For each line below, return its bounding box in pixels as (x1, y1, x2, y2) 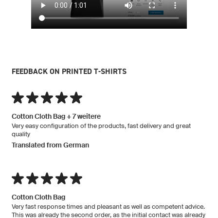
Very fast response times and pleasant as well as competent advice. (12, 202, 205, 210)
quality (12, 130, 30, 138)
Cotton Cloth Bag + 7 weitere (12, 112, 101, 120)
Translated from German (12, 141, 89, 149)
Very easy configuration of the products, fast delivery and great (12, 122, 191, 129)
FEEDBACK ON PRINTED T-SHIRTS (12, 66, 127, 76)
